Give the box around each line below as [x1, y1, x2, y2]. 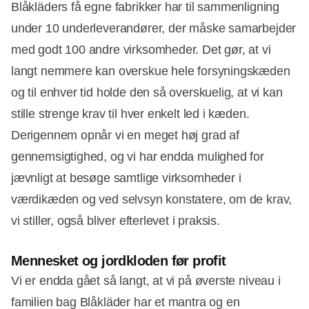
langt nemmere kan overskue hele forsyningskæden [11, 64, 290, 79]
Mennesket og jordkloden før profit [11, 253, 226, 269]
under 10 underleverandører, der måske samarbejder [11, 21, 297, 36]
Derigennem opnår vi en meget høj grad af [11, 128, 239, 143]
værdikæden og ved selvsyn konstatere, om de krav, [11, 192, 292, 207]
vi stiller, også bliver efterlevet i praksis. [11, 214, 220, 228]
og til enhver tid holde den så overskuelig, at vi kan [11, 86, 283, 100]
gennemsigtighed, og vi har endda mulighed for [11, 150, 264, 164]
